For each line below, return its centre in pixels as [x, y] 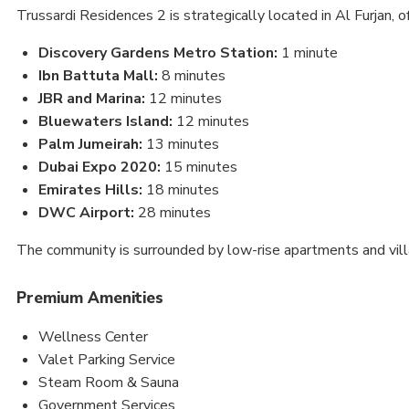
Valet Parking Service [107, 359]
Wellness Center [93, 336]
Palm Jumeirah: [90, 144]
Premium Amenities [90, 298]
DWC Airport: [86, 212]
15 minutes [199, 167]
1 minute [308, 52]
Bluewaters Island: [105, 121]
